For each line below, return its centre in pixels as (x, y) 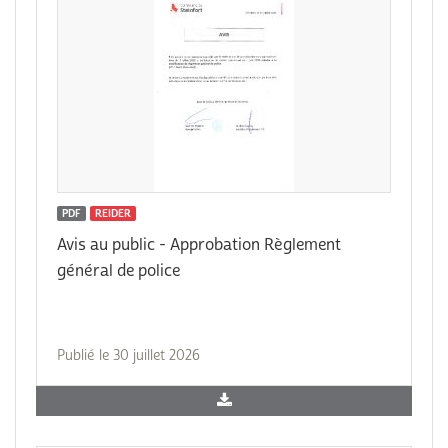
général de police (118, 271)
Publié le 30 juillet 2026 (128, 355)
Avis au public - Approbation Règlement (199, 245)
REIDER (113, 213)
